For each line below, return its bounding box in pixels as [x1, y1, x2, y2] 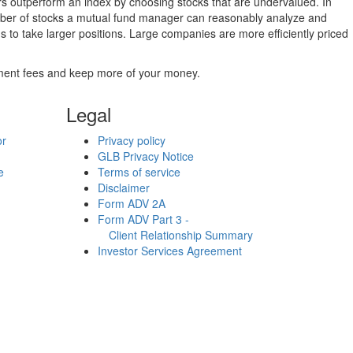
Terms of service [97, 164, 180, 180]
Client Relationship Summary [97, 227, 253, 243]
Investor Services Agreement [97, 243, 242, 258]
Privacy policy [97, 132, 165, 148]
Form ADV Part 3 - [97, 211, 189, 227]
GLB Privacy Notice [97, 148, 194, 164]
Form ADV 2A [97, 195, 165, 211]
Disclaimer [97, 180, 150, 195]
